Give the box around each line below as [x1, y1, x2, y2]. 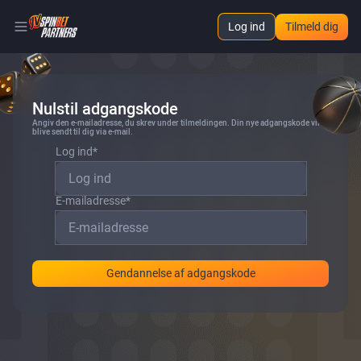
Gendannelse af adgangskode [106, 267, 255, 280]
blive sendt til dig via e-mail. [32, 127, 133, 136]
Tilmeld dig [285, 19, 338, 33]
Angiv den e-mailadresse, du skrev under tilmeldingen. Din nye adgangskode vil [32, 118, 320, 127]
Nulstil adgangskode [32, 99, 178, 118]
